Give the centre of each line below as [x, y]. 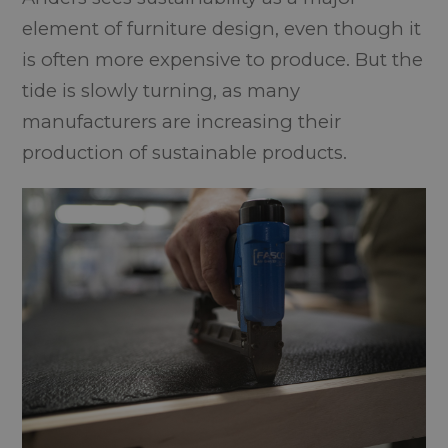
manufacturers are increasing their [182, 121]
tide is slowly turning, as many [161, 90]
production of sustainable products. [185, 152]
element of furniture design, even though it [222, 28]
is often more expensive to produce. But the [223, 59]
